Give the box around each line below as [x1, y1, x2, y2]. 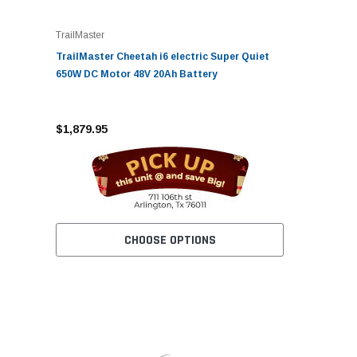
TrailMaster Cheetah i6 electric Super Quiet [56, 51, 269, 63]
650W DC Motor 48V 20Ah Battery [56, 69, 218, 80]
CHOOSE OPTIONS [124, 231, 216, 249]
